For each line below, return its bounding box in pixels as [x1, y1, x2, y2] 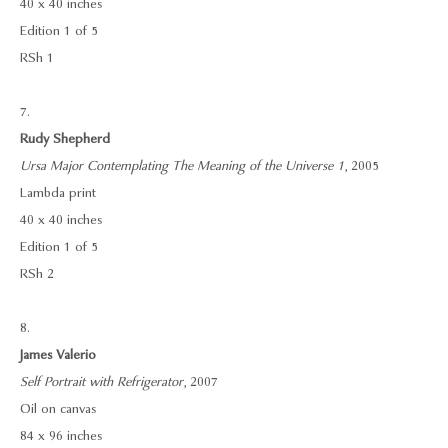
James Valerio [20, 346, 96, 364]
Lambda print [20, 184, 96, 202]
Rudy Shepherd [20, 130, 110, 148]
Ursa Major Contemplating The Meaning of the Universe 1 [20, 157, 344, 175]
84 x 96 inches [20, 427, 102, 445]
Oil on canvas [20, 400, 96, 418]
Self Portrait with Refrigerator [20, 373, 183, 391]
